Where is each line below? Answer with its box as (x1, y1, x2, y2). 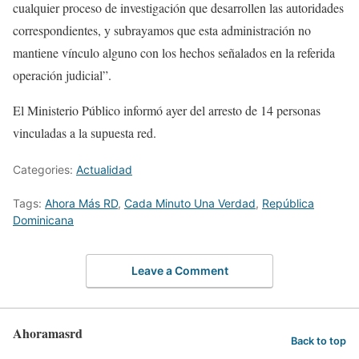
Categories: (13, 163, 76, 176)
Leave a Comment (131, 263, 228, 277)
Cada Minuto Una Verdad (124, 196, 256, 210)
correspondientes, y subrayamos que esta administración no (13, 22, 311, 38)
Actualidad (76, 163, 132, 176)
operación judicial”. (13, 67, 111, 83)
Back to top (291, 335, 346, 348)
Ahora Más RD (45, 196, 118, 210)
